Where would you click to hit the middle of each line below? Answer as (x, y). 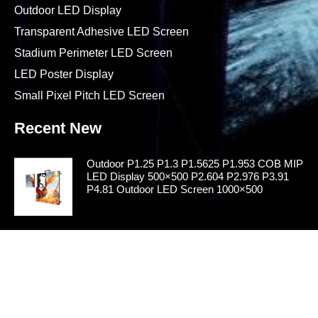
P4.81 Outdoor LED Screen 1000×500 (174, 190)
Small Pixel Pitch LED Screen (89, 96)
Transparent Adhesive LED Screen (102, 32)
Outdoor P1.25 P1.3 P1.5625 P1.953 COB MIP (194, 164)
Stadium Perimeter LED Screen (93, 53)
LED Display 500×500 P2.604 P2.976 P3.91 (187, 177)
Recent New (58, 128)
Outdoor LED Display (68, 11)
